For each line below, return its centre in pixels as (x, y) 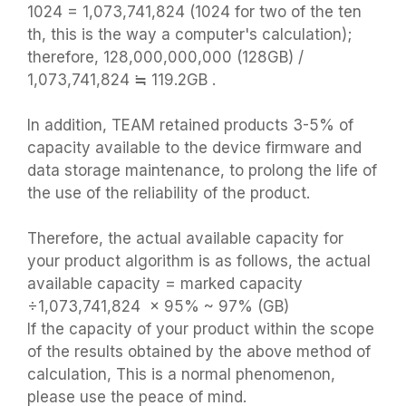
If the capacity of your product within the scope (201, 329)
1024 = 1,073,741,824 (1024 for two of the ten (194, 12)
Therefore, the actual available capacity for (185, 238)
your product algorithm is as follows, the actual (199, 261)
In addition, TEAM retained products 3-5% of (190, 125)
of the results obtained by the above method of (199, 352)
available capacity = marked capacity (165, 284)
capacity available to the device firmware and (194, 148)
